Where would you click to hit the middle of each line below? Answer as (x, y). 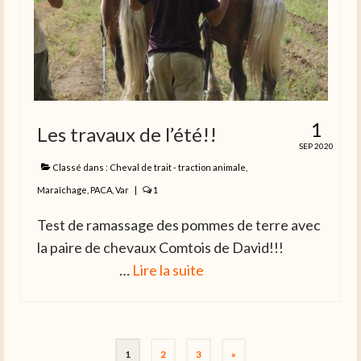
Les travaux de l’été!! (127, 135)
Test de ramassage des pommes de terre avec (179, 225)
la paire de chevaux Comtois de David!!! (180, 248)
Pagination (66, 347)
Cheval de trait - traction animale (178, 168)
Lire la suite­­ (168, 270)
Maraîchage (62, 190)
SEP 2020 (316, 146)
